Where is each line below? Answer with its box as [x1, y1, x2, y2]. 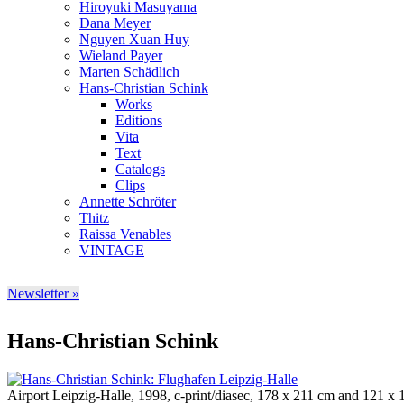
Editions [115, 113, 162, 129]
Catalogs [115, 161, 165, 178]
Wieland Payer [79, 48, 162, 64]
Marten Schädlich [79, 64, 179, 80]
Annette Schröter [79, 194, 176, 210]
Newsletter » [7, 286, 79, 302]
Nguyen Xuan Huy [79, 32, 189, 48]
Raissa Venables [79, 226, 171, 243]
